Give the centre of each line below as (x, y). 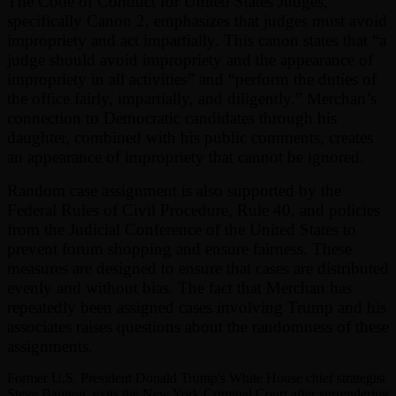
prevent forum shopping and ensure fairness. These (179, 248)
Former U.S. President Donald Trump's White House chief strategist (196, 377)
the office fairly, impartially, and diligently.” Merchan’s (192, 98)
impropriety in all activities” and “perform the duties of (192, 79)
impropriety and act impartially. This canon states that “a (197, 40)
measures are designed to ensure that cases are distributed (198, 268)
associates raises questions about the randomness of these (198, 326)
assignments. (50, 346)
